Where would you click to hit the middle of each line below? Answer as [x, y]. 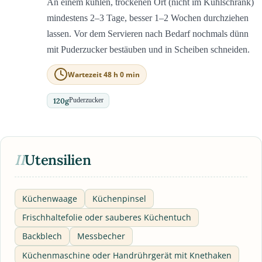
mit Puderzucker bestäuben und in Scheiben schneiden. [148, 49]
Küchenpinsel [119, 199]
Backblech [42, 236]
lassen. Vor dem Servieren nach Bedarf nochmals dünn [148, 33]
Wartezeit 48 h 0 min [104, 74]
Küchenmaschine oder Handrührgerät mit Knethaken [127, 255]
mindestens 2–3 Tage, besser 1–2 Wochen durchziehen [148, 18]
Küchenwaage [50, 199]
